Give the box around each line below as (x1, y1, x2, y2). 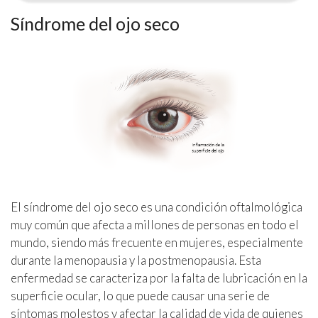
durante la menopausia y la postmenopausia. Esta (11, 253, 261, 268)
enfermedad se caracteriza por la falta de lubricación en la (11, 270, 307, 286)
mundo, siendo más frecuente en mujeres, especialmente (11, 235, 303, 251)
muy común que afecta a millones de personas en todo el (11, 217, 299, 233)
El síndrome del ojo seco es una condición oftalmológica (11, 199, 302, 215)
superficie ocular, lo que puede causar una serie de (11, 288, 270, 304)
